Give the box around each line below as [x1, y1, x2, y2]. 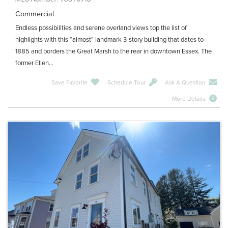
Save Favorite [51, 78, 88, 86]
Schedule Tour [107, 78, 146, 86]
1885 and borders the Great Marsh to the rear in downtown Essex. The [15, 47, 212, 55]
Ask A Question [165, 78, 206, 86]
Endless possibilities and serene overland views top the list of [15, 23, 187, 32]
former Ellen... [15, 59, 53, 67]
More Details [172, 95, 206, 103]
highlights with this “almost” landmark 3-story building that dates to [15, 35, 204, 44]
